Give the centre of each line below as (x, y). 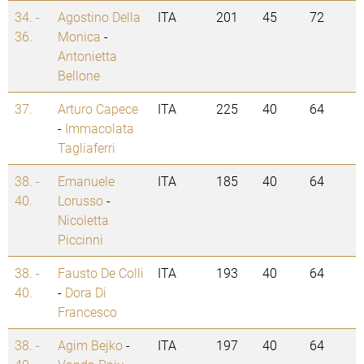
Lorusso (80, 201)
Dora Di (86, 292)
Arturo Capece (98, 109)
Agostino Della (99, 17)
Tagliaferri (87, 148)
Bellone (79, 76)
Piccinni (80, 240)
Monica (79, 37)
